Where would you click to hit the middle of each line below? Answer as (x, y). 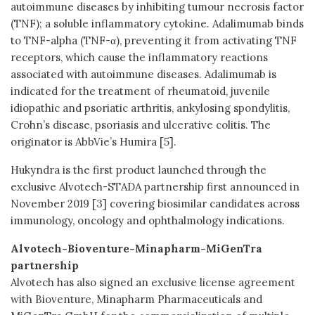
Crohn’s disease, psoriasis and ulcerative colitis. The (141, 124)
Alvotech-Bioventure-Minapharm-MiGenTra (136, 248)
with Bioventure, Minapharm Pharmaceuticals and (136, 299)
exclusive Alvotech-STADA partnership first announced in (155, 186)
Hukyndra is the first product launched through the (139, 169)
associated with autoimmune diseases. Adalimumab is (143, 74)
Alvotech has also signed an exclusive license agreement (153, 282)
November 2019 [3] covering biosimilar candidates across (155, 203)
